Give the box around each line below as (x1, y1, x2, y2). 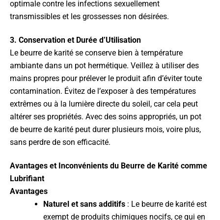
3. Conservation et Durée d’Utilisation (10, 35, 141, 45)
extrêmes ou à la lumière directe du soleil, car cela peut (10, 99, 198, 109)
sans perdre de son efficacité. (10, 137, 110, 147)
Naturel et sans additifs (43, 199, 125, 209)
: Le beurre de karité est (125, 199, 207, 209)
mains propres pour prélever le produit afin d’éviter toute (10, 74, 202, 83)
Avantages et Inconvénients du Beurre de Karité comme (10, 161, 207, 170)
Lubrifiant (10, 174, 44, 183)
